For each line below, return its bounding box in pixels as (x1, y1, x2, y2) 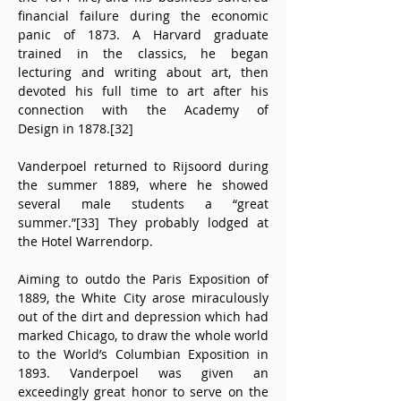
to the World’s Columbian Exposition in (18, 346, 269, 363)
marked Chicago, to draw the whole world (18, 327, 269, 344)
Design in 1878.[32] (18, 120, 133, 137)
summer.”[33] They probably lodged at (18, 214, 269, 231)
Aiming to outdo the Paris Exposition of (18, 270, 269, 287)
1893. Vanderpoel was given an (18, 364, 269, 381)
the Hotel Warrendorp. (18, 233, 153, 250)
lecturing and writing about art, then (18, 64, 269, 81)
